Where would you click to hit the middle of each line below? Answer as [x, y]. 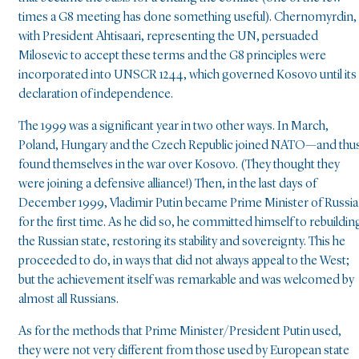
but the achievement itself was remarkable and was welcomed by [186, 281]
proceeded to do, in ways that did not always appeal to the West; [184, 262]
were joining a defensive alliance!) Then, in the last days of [167, 185]
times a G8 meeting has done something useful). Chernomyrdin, [188, 18]
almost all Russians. [69, 300]
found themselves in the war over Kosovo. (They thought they [179, 165]
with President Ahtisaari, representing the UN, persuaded [168, 37]
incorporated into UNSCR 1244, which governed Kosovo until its [188, 76]
